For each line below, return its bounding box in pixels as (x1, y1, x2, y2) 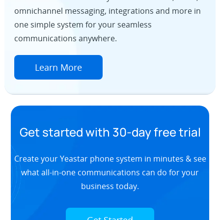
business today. (81, 180, 139, 192)
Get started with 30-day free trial (19, 123, 201, 140)
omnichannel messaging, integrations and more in (14, 5, 201, 17)
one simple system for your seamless (14, 19, 152, 30)
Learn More (34, 61, 82, 74)
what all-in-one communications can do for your (21, 166, 199, 178)
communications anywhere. (14, 33, 117, 44)
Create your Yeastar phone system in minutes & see (14, 153, 206, 164)
